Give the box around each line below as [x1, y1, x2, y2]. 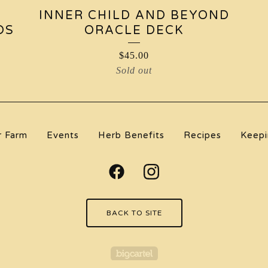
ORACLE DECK [84, 23, 184, 38]
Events [46, 130, 79, 141]
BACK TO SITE [106, 209, 162, 217]
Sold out [116, 65, 152, 75]
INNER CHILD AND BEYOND [38, 8, 230, 23]
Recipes [183, 130, 221, 141]
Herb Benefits [98, 130, 165, 141]
